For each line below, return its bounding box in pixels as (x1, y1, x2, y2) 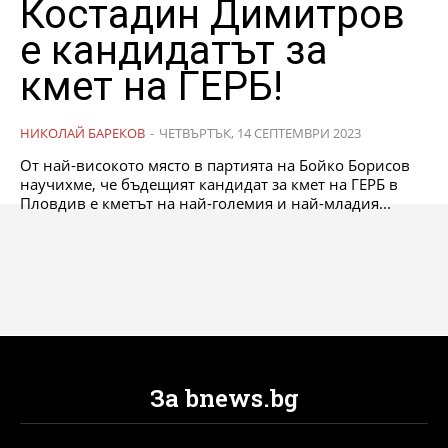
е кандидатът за (20, 26, 328, 74)
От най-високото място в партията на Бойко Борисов (20, 154, 410, 175)
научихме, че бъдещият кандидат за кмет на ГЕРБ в (20, 173, 398, 194)
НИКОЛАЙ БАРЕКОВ (20, 123, 145, 142)
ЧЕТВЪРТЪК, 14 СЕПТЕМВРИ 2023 (159, 123, 361, 142)
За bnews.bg (149, 381, 299, 414)
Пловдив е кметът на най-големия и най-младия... (20, 192, 391, 213)
